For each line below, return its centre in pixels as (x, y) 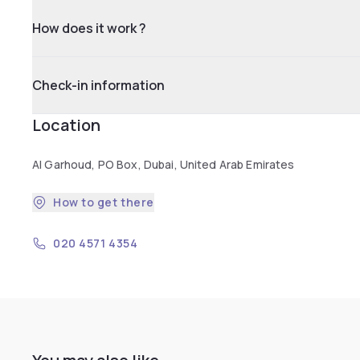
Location (66, 125)
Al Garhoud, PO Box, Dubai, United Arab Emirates (164, 164)
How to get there (104, 202)
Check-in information (98, 85)
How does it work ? (89, 28)
